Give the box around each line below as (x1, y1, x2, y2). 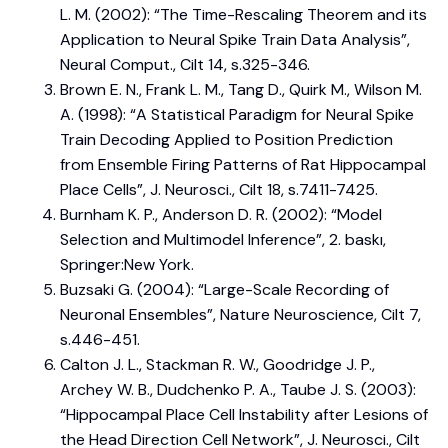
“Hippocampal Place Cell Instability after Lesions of (60, 404, 428, 426)
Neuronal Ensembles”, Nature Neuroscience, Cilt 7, (60, 304, 421, 326)
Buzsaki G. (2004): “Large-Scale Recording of (60, 279, 389, 301)
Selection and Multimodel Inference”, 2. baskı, (60, 229, 386, 251)
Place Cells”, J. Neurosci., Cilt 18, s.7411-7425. (60, 179, 378, 201)
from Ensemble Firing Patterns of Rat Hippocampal (60, 154, 426, 176)
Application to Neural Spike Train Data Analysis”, (60, 29, 410, 51)
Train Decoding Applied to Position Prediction (60, 129, 393, 151)
